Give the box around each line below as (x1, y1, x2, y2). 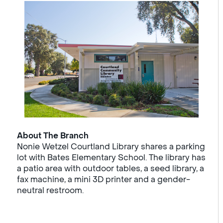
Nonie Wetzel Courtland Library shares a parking (17, 141, 206, 152)
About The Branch (17, 130, 89, 141)
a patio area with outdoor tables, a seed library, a (17, 163, 205, 174)
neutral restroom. (17, 185, 84, 196)
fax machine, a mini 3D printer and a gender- (17, 174, 191, 185)
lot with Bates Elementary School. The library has (17, 152, 206, 163)
